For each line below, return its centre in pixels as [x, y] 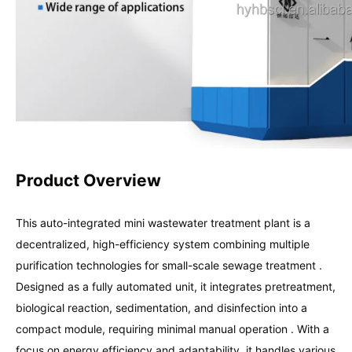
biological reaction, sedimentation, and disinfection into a [161, 307]
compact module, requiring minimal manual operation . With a [172, 328]
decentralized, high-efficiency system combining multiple [163, 244]
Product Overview [88, 180]
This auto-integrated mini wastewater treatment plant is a [163, 222]
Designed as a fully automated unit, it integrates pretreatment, [176, 286]
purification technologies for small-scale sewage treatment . [169, 265]
